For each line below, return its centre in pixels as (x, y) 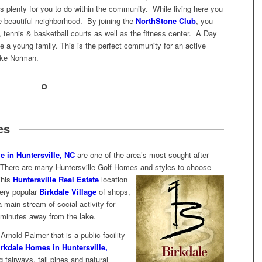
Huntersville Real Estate (56, 180)
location (113, 180)
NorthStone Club (166, 20)
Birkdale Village (68, 192)
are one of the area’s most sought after (142, 155)
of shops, (113, 192)
